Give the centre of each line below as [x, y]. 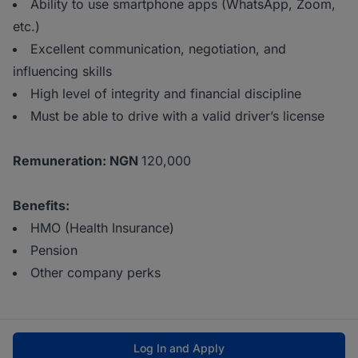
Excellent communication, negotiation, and [158, 49]
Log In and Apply [179, 348]
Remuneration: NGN [77, 161]
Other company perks [95, 273]
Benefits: [41, 206]
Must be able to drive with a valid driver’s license [177, 116]
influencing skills [62, 72]
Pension [54, 251]
